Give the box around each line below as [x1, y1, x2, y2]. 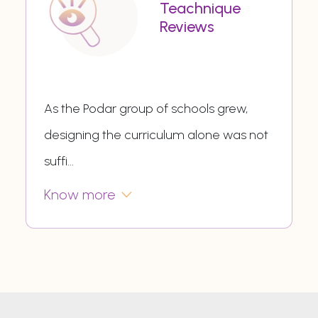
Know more [43, 185, 116, 203]
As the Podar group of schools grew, [43, 100, 248, 116]
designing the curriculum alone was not [43, 126, 268, 143]
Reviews [160, 16, 215, 36]
